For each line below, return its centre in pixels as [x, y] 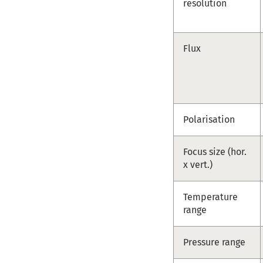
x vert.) [198, 164]
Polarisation [209, 119]
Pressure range [215, 242]
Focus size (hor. [215, 151]
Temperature [211, 197]
